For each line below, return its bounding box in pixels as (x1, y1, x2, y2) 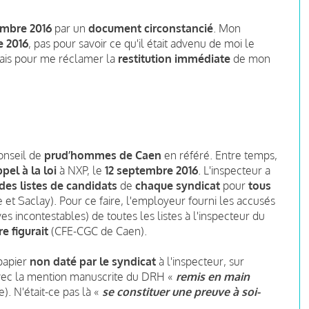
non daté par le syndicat (30, 254, 156, 268)
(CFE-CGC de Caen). (48, 223, 147, 238)
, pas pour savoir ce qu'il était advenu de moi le (28, 36, 255, 50)
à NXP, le (57, 163, 105, 177)
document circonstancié (88, 21, 213, 35)
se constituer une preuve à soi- (102, 284, 260, 299)
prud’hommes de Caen (44, 148, 161, 162)
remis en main (176, 269, 250, 283)
